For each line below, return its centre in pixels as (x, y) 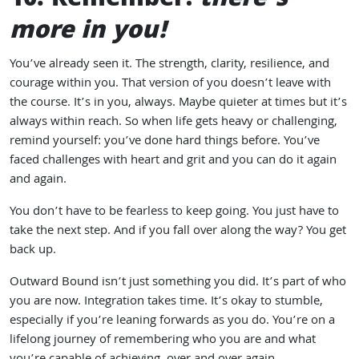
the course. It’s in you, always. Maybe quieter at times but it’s (178, 103)
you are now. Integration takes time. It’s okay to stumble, (166, 302)
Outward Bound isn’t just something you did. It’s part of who (178, 283)
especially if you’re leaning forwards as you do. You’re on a (172, 321)
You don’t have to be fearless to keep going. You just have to (174, 212)
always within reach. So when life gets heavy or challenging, (173, 123)
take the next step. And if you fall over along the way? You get (178, 232)
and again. (38, 180)
